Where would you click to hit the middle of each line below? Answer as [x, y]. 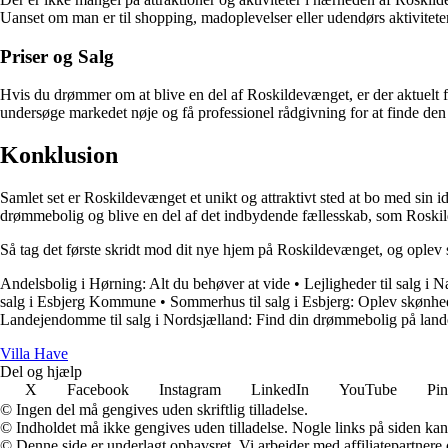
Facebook [98, 390]
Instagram [190, 390]
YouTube [368, 390]
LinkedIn [280, 390]
